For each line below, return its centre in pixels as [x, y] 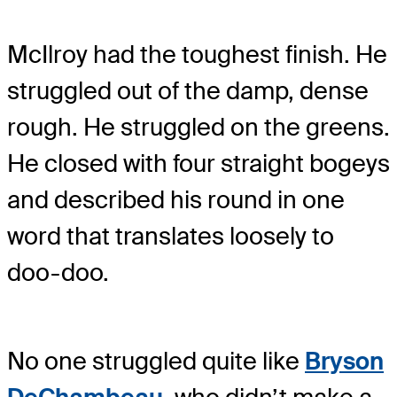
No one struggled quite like [156, 362]
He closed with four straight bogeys [198, 164]
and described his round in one [176, 200]
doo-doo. [58, 273]
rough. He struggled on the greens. [198, 128]
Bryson [344, 362]
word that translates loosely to [171, 237]
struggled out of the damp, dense [188, 91]
